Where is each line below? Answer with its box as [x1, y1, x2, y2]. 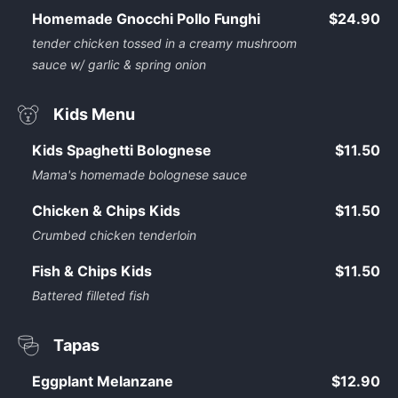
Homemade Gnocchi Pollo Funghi [32, 10, 260, 28]
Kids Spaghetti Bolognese [32, 141, 211, 159]
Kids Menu [53, 105, 135, 123]
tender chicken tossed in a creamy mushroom [32, 36, 297, 51]
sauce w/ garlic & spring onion [32, 57, 206, 72]
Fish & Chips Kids [32, 262, 152, 280]
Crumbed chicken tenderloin [32, 227, 196, 243]
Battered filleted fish [32, 288, 149, 303]
